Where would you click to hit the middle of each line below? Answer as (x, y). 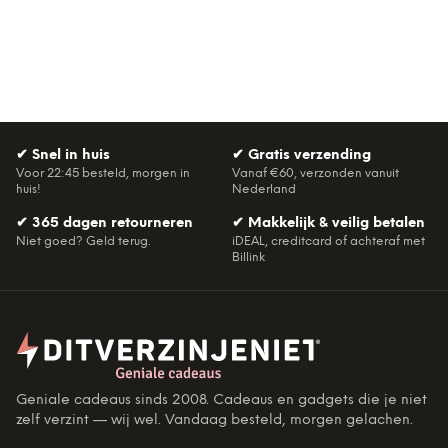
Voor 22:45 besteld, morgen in (103, 173)
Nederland (264, 189)
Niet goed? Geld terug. (83, 241)
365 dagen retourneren (112, 223)
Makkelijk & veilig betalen (336, 223)
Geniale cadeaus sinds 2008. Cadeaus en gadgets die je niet (221, 400)
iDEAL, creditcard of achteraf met (328, 241)
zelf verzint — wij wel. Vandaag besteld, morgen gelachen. (214, 420)
